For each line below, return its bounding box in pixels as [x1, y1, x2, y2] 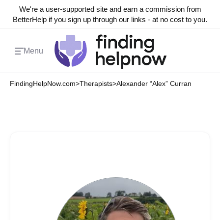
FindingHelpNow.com [10, 80, 76, 87]
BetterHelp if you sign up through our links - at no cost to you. [13, 15, 207, 24]
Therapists [80, 80, 112, 87]
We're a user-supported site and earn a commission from [19, 5, 201, 13]
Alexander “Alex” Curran [116, 80, 192, 87]
